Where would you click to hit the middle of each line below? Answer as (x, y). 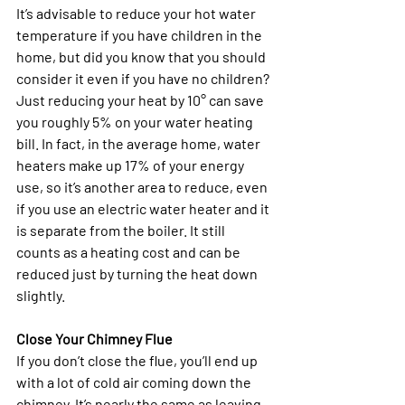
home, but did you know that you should (142, 56)
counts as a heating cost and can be (130, 251)
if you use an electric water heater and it (144, 208)
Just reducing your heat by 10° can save (141, 99)
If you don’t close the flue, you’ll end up (138, 360)
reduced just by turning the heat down (138, 273)
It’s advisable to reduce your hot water (137, 13)
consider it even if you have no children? (144, 78)
